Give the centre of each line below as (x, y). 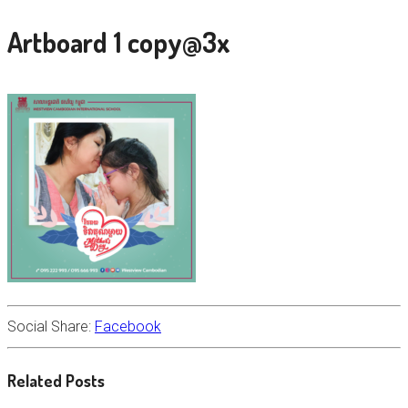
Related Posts (56, 381)
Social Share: (51, 327)
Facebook (128, 327)
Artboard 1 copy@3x (119, 41)
